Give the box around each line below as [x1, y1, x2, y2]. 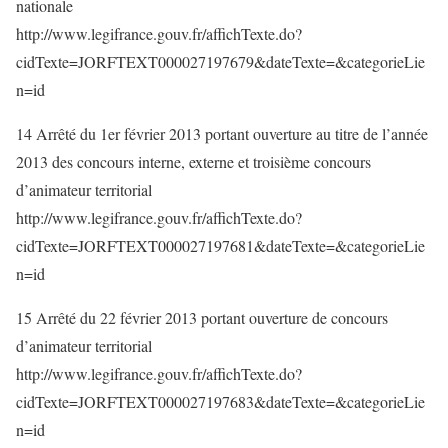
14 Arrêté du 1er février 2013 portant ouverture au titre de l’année [16, 123, 428, 144]
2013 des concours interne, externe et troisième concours [16, 151, 371, 172]
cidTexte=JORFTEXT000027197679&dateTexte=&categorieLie [16, 51, 425, 72]
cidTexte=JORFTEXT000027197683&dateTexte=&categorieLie [16, 391, 425, 412]
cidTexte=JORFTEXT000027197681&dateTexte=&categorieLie [16, 235, 425, 256]
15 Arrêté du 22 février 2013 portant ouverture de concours [16, 307, 388, 328]
